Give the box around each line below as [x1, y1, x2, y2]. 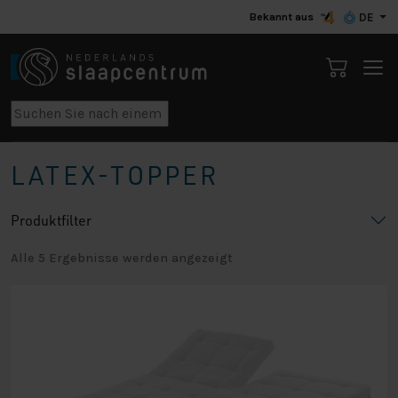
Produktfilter [11, 211, 92, 230]
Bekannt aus [249, 11, 314, 24]
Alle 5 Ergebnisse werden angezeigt [11, 251, 233, 267]
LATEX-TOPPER [11, 159, 219, 192]
